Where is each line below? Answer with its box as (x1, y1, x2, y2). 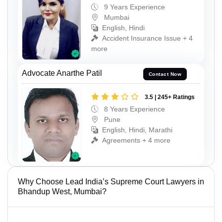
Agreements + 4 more (102, 136, 170, 145)
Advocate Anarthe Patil (22, 69, 102, 78)
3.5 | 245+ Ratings (145, 94, 195, 101)
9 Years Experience (102, 3, 165, 11)
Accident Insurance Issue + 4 (102, 34, 193, 43)
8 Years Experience (102, 105, 165, 113)
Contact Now (148, 71, 182, 77)
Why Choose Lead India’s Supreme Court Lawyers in (18, 177, 204, 186)
